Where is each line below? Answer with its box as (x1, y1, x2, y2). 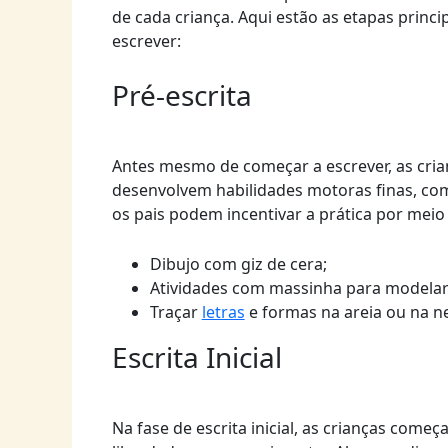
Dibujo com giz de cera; (149, 252, 327, 275)
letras (201, 300, 245, 323)
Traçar (149, 300, 202, 323)
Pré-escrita (112, 75, 252, 114)
